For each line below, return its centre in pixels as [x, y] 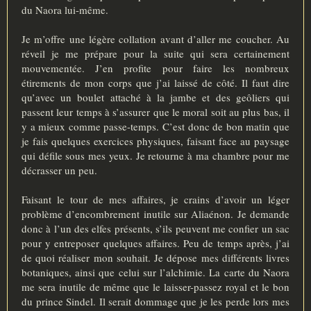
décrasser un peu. [59, 170]
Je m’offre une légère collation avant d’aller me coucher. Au [155, 39]
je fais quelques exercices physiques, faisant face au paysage [155, 141]
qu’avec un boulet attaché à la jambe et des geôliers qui [155, 98]
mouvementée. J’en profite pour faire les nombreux [155, 68]
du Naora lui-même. [65, 10]
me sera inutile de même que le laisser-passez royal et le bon [155, 287]
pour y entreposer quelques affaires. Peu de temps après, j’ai [155, 243]
